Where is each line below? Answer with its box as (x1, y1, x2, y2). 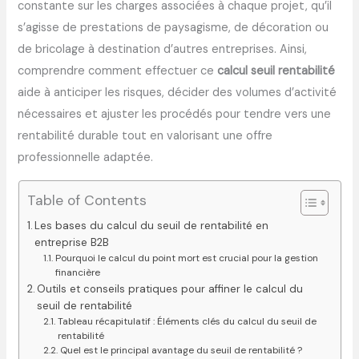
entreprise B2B (34, 235, 110, 249)
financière (54, 265, 100, 279)
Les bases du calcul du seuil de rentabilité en (34, 218, 269, 232)
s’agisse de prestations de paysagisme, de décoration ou (18, 20, 329, 36)
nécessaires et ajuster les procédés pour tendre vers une (18, 107, 332, 123)
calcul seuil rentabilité (217, 63, 336, 79)
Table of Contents (26, 191, 147, 209)
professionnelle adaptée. (18, 150, 154, 166)
